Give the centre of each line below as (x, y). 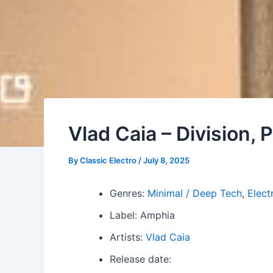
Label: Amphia (142, 215)
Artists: (128, 237)
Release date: (140, 259)
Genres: (129, 193)
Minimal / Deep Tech (195, 193)
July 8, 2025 (166, 160)
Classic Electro (109, 160)
